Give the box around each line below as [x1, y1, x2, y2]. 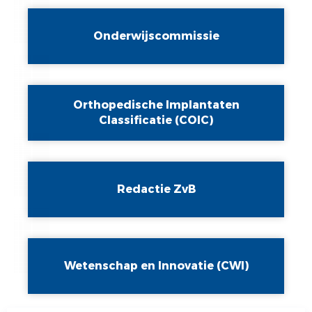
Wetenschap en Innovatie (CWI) [63, 258, 249, 273]
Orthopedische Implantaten [72, 97, 240, 112]
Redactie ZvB [116, 181, 196, 196]
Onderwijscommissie [93, 28, 219, 43]
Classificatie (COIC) [99, 112, 213, 127]
